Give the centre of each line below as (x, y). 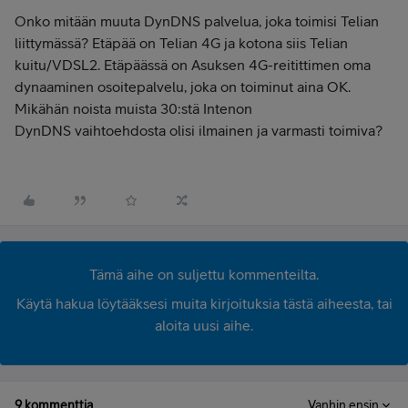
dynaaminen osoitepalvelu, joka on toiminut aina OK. (184, 87)
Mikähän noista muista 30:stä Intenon (133, 108)
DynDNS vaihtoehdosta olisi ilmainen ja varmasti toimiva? (199, 130)
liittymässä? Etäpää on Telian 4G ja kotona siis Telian (181, 43)
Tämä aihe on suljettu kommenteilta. (204, 274)
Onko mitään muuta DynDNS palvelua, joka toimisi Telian (197, 21)
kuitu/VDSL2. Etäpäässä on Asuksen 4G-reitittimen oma (193, 65)
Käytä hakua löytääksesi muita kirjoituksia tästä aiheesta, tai (204, 303)
